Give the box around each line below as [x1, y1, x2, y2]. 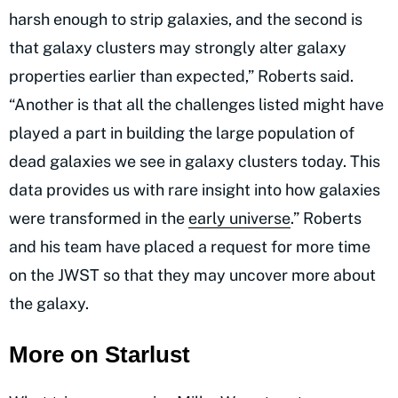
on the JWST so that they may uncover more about [9, 265, 376, 284]
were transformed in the [9, 208, 188, 227]
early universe [188, 208, 291, 227]
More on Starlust [9, 340, 196, 368]
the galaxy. [9, 293, 89, 313]
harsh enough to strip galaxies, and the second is [9, 9, 362, 28]
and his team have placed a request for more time [9, 236, 370, 256]
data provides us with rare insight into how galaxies [9, 179, 380, 199]
